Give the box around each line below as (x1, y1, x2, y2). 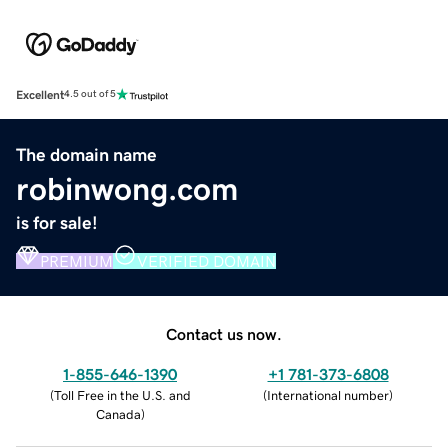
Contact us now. (166, 325, 282, 342)
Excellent (16, 88, 64, 101)
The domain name (16, 145, 157, 164)
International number (267, 388, 389, 402)
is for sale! (16, 213, 98, 232)
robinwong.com (16, 172, 238, 205)
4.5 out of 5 (64, 89, 116, 100)
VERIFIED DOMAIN (137, 252, 276, 269)
